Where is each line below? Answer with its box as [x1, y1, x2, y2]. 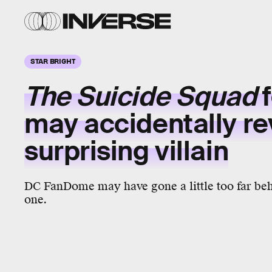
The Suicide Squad [24, 80, 257, 114]
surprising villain [24, 134, 229, 169]
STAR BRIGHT [30, 56, 75, 65]
